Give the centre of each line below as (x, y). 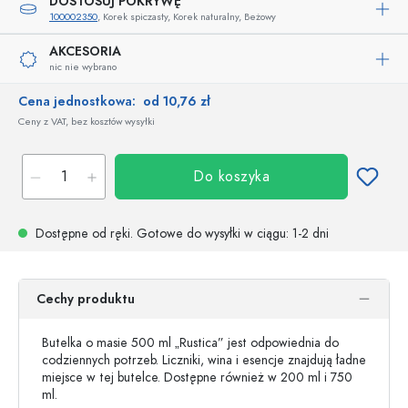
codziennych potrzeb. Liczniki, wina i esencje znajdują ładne (204, 360)
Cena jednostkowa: (81, 102)
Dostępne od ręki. (84, 234)
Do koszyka (231, 177)
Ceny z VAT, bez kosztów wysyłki (87, 122)
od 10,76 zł (177, 102)
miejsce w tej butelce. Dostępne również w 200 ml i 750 (197, 377)
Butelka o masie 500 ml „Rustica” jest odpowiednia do (190, 343)
